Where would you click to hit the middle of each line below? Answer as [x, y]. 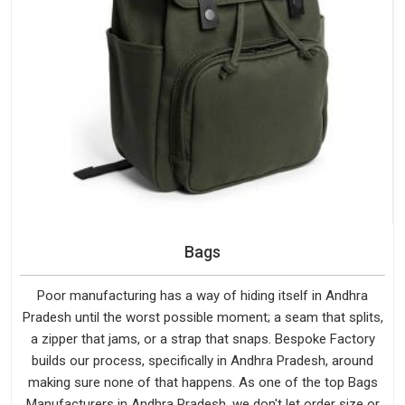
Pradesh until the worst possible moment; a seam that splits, [202, 317]
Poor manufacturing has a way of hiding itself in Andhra [202, 295]
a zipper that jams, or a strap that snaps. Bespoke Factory [202, 339]
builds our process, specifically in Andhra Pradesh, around [202, 360]
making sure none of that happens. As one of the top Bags [202, 382]
